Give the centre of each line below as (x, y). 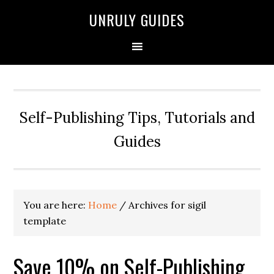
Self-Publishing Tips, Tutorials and (137, 118)
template (45, 221)
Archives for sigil (166, 205)
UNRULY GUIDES (137, 20)
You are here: (56, 205)
